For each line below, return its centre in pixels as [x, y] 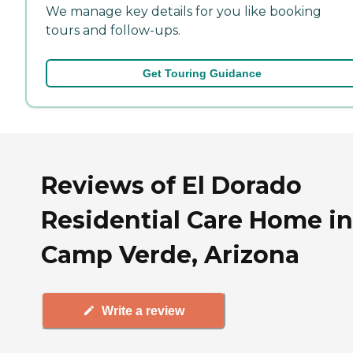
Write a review [143, 310]
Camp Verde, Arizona [170, 255]
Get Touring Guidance [202, 73]
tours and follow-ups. [113, 30]
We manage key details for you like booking [184, 11]
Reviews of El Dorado [171, 185]
